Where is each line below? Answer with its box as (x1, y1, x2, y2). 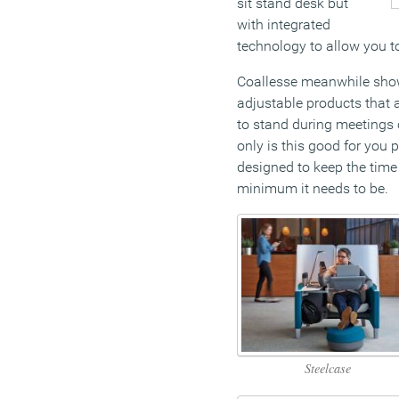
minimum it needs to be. (237, 180, 388, 198)
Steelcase (304, 359, 351, 377)
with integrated (237, 16, 330, 34)
